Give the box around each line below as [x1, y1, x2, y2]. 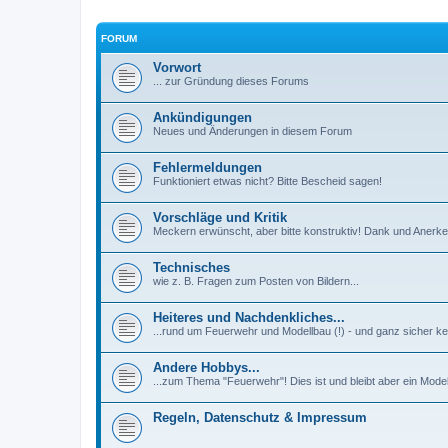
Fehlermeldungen [153, 160, 262, 176]
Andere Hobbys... [153, 360, 260, 376]
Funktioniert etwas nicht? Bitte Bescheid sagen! [153, 175, 382, 188]
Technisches [153, 260, 230, 276]
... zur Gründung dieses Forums [153, 75, 309, 88]
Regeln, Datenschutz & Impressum [153, 410, 367, 426]
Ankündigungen [153, 110, 252, 126]
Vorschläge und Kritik [153, 210, 287, 226]
